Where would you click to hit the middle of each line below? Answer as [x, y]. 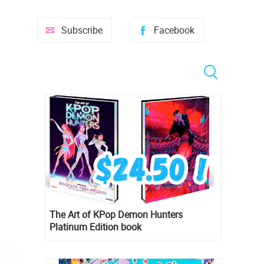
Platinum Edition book [95, 227]
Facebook [174, 30]
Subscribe [82, 30]
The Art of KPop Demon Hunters [116, 215]
